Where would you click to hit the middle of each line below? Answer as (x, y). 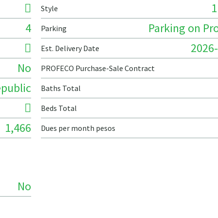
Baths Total (61, 88)
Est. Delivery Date (70, 48)
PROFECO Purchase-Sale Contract (98, 68)
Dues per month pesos (78, 128)
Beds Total (59, 108)
